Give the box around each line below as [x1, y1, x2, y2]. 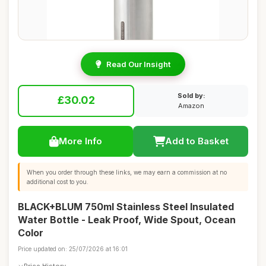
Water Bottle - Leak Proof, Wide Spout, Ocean [18, 214, 236, 226]
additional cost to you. [27, 178, 88, 185]
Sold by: [177, 91, 205, 100]
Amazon [178, 102, 204, 110]
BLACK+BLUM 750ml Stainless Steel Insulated [18, 201, 234, 213]
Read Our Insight [106, 59, 170, 69]
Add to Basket [164, 135, 229, 147]
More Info [58, 135, 102, 147]
